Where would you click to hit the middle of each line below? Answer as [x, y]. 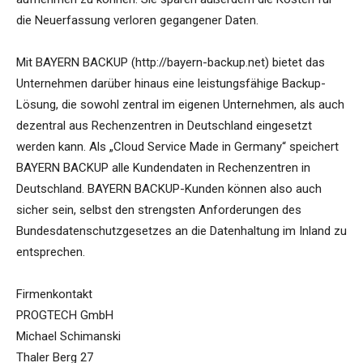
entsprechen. [51, 252]
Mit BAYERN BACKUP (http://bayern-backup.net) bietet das [171, 63]
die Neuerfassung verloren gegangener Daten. [137, 21]
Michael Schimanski [68, 337]
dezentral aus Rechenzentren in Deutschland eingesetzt [164, 126]
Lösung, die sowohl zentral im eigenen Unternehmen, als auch [180, 105]
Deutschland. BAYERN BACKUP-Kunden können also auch [169, 189]
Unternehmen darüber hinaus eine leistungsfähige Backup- [171, 84]
